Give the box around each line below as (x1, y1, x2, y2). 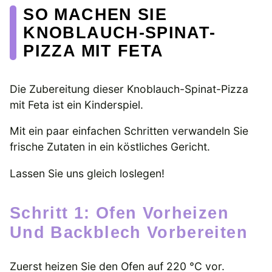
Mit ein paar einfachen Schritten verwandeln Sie (10, 124, 248, 138)
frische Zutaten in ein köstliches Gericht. (10, 140, 210, 154)
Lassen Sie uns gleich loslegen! (10, 166, 165, 180)
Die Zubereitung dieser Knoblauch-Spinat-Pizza (10, 82, 248, 95)
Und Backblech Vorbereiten (10, 223, 248, 242)
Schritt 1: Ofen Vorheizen (10, 203, 22, 223)
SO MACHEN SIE (23, 4, 167, 24)
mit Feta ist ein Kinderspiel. (10, 98, 143, 111)
